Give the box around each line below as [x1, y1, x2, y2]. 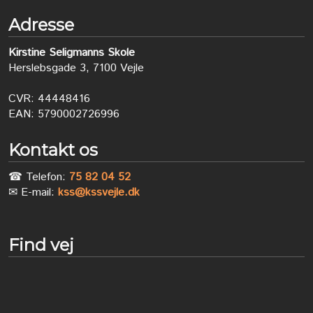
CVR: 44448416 [8, 90, 90, 107]
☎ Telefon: [8, 169, 69, 186]
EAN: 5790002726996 [8, 105, 119, 122]
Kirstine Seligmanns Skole [8, 44, 135, 61]
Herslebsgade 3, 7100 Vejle [8, 59, 144, 76]
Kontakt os [8, 139, 98, 160]
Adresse [8, 15, 74, 36]
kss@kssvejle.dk [57, 184, 140, 201]
